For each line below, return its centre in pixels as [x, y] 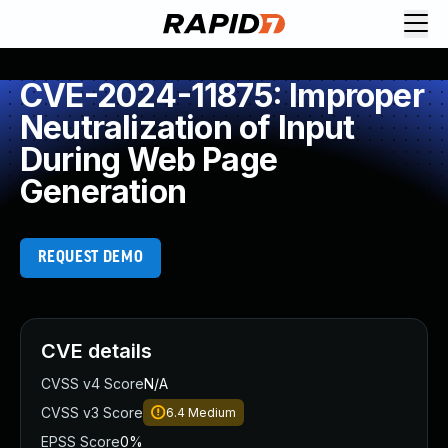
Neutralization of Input [187, 127]
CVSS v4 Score [92, 383]
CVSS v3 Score [92, 412]
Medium [212, 412]
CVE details [96, 351]
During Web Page [148, 159]
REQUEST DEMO [90, 257]
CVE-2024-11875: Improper [222, 95]
